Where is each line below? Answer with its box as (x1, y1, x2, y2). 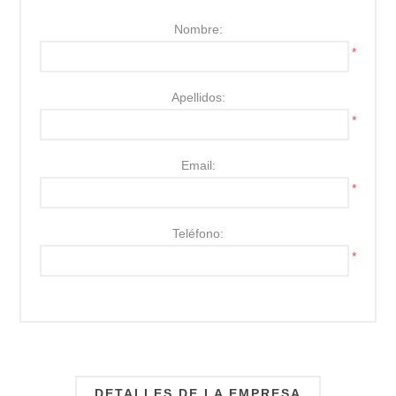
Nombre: (173, 21, 223, 36)
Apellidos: (171, 89, 225, 104)
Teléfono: (172, 225, 224, 240)
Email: (180, 157, 216, 172)
